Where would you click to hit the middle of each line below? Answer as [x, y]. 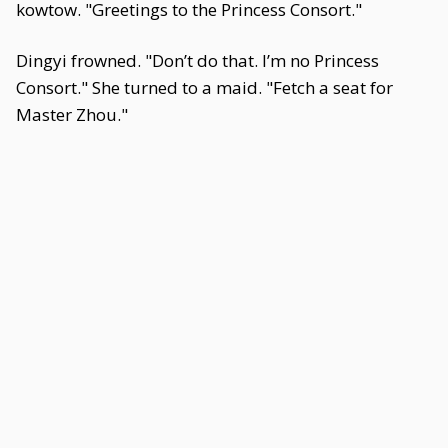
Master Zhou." [72, 114]
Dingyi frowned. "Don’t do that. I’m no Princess [197, 60]
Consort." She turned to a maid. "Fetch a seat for [204, 87]
